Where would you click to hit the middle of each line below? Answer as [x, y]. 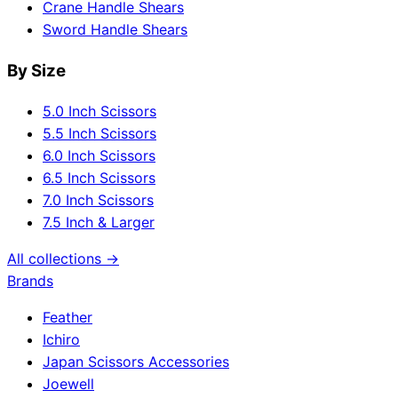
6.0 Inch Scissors [99, 155]
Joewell [68, 383]
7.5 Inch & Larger [99, 222]
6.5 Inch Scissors [99, 177]
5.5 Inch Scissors [99, 133]
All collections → [63, 258]
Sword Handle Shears [115, 30]
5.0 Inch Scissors [99, 111]
